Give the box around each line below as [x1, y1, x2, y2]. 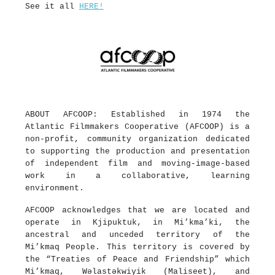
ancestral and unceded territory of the [25, 230, 250, 239]
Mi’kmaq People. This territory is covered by [25, 242, 250, 252]
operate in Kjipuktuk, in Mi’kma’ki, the [25, 217, 250, 227]
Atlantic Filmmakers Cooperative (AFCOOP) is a [25, 122, 250, 131]
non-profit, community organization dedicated [25, 134, 250, 144]
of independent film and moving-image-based [25, 158, 250, 168]
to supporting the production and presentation [25, 146, 250, 156]
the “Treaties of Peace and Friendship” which [25, 254, 250, 264]
